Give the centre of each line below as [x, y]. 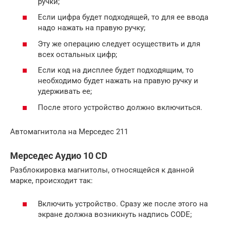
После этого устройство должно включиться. [120, 107]
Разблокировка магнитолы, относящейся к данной [102, 170]
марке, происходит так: [51, 180]
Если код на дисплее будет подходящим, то [116, 70]
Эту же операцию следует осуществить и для [119, 44]
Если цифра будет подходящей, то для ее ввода [123, 17]
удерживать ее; [65, 92]
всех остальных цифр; [77, 54]
